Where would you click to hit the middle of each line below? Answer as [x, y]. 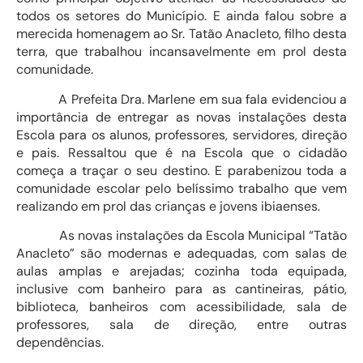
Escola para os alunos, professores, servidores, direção [181, 135]
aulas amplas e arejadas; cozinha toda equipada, [181, 271]
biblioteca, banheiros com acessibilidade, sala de [181, 307]
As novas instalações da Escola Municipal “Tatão [181, 236]
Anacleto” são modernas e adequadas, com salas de [181, 254]
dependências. [60, 343]
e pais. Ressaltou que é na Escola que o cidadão [181, 152]
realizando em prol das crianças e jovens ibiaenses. [168, 206]
